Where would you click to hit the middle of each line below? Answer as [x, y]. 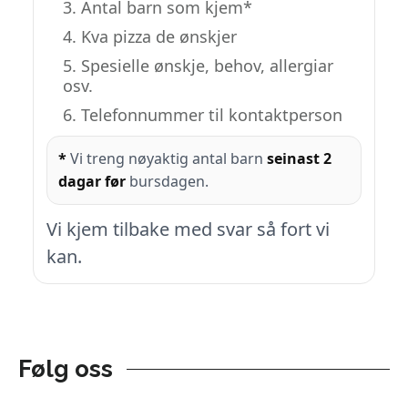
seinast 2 [299, 159]
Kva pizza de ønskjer [159, 37]
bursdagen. [167, 182]
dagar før [92, 182]
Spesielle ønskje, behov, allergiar [207, 66]
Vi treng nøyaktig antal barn [167, 159]
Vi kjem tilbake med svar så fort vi [188, 229]
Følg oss [66, 369]
